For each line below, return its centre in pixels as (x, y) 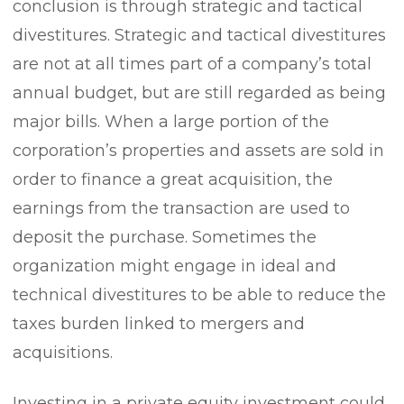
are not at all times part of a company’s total (192, 64)
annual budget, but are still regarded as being (199, 93)
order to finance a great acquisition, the (173, 179)
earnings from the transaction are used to (181, 208)
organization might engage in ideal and (174, 266)
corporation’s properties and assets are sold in (198, 151)
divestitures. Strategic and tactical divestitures (199, 35)
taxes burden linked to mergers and (159, 324)
